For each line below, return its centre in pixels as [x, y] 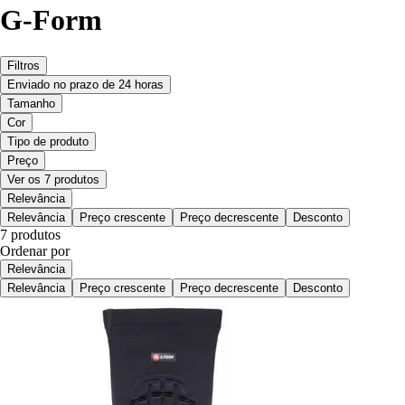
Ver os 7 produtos [53, 180]
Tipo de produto [48, 142]
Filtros [24, 66]
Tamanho [31, 104]
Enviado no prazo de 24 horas [85, 85]
